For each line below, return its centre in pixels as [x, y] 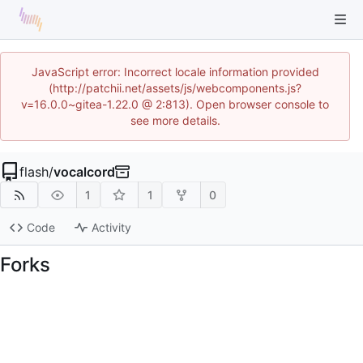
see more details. [175, 120]
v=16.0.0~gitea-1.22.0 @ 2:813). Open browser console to [175, 104]
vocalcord [84, 172]
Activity [111, 228]
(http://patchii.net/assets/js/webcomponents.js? [175, 88]
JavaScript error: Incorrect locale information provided [175, 72]
